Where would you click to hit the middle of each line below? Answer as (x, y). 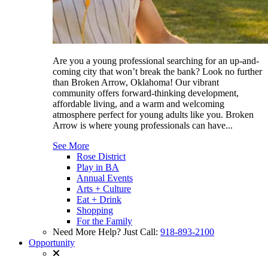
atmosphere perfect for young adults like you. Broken (153, 115)
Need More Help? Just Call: (106, 232)
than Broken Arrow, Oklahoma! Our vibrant (136, 83)
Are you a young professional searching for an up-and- (156, 61)
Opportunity (52, 243)
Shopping (95, 211)
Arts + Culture (104, 189)
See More (71, 146)
